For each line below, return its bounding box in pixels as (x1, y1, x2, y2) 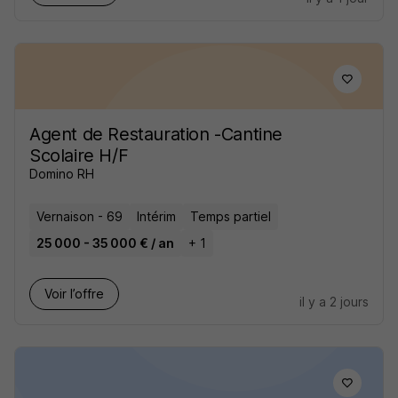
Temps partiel (190, 209, 271, 224)
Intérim (137, 209, 176, 224)
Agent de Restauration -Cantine (29, 123, 283, 145)
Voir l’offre (44, 286, 104, 301)
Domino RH (29, 166, 94, 181)
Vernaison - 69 (36, 209, 123, 224)
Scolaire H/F (29, 145, 129, 166)
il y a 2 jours (299, 294, 369, 309)
